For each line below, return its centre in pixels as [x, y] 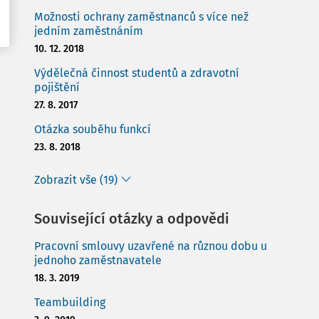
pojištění [57, 87]
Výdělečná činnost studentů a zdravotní [137, 73]
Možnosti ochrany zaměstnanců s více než [141, 17]
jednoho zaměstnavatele [98, 260]
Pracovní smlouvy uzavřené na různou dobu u [151, 246]
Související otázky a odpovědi [132, 219]
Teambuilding [70, 302]
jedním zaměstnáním [89, 31]
